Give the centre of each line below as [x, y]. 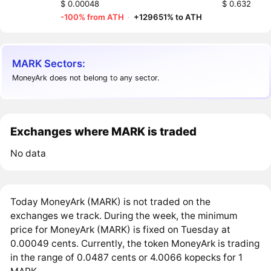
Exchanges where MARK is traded [104, 131]
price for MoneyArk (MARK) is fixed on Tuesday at [121, 229]
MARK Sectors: [49, 63]
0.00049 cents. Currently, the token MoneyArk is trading [135, 243]
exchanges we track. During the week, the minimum [124, 215]
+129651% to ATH [168, 17]
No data [28, 153]
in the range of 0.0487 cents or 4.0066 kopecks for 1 [127, 257]
